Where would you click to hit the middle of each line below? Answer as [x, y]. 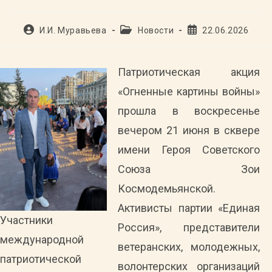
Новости [156, 30]
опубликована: [219, 41]
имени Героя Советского [189, 150]
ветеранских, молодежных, [189, 247]
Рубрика [138, 29]
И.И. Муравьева [73, 30]
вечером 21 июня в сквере [189, 130]
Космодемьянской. [167, 189]
